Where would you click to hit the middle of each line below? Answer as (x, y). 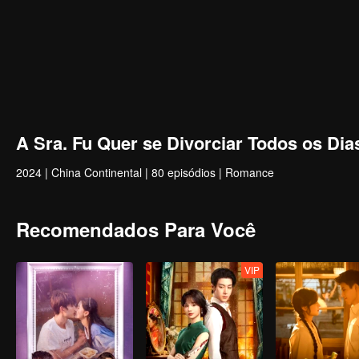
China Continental (97, 172)
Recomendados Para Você (136, 229)
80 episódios (184, 172)
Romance (250, 172)
